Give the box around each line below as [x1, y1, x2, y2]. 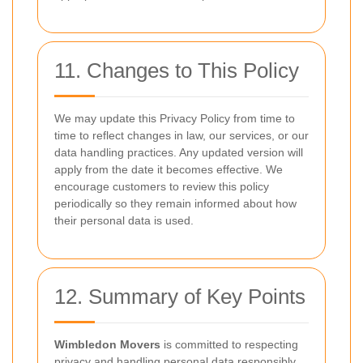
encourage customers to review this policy [54, 180, 269, 193]
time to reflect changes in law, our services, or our [54, 129, 309, 142]
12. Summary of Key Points [54, 284, 305, 309]
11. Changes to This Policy [54, 58, 299, 83]
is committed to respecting [160, 338, 298, 351]
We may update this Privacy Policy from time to [54, 112, 295, 125]
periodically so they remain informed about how [54, 197, 297, 210]
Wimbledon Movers [54, 338, 160, 351]
